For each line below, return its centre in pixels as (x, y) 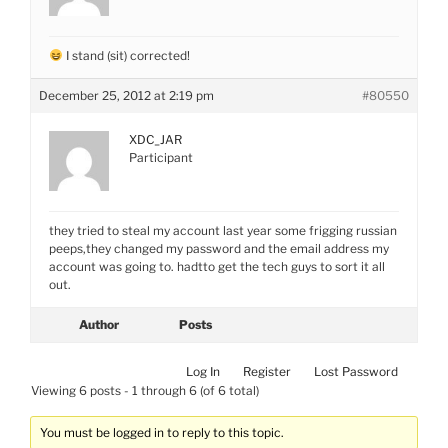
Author (99, 324)
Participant (161, 157)
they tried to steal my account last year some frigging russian (223, 230)
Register (267, 371)
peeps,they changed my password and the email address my (219, 248)
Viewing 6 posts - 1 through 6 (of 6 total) (145, 390)
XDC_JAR (155, 139)
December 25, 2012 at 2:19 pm (126, 95)
